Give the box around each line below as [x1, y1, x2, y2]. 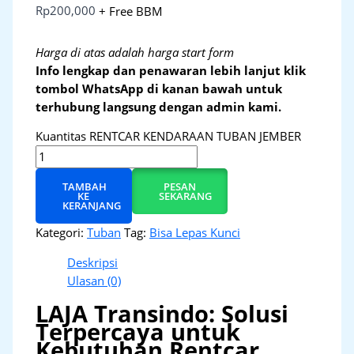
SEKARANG [158, 189, 212, 204]
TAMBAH [62, 179, 107, 194]
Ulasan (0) [67, 272, 122, 288]
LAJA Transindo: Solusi [36, 298, 289, 330]
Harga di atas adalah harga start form [36, 43, 235, 60]
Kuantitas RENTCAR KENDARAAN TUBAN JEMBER [36, 128, 302, 145]
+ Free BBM [99, 2, 164, 19]
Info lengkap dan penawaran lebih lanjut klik [36, 62, 307, 78]
